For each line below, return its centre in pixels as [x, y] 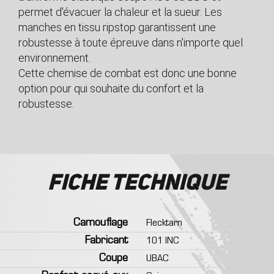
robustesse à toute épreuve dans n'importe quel [131, 43]
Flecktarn [164, 223]
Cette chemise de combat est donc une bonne [128, 73]
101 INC [163, 241]
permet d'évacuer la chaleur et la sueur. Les [120, 12]
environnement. [56, 58]
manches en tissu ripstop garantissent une [117, 27]
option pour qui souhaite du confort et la [111, 88]
